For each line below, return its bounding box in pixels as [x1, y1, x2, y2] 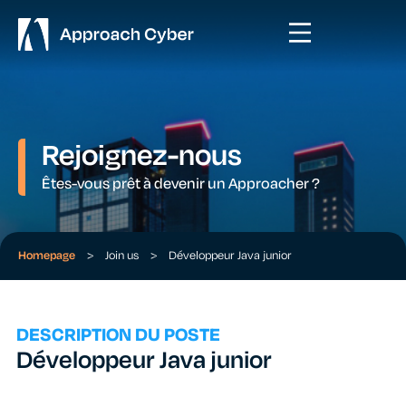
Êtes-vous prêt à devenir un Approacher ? [42, 173, 320, 195]
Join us [105, 247, 139, 264]
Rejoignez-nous [42, 134, 242, 177]
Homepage [18, 247, 75, 264]
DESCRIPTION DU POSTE [16, 322, 220, 348]
